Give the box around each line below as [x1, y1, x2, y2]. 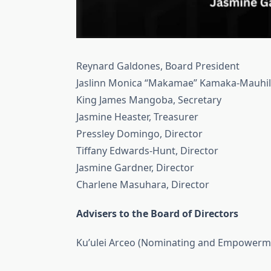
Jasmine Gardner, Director [76, 161, 194, 175]
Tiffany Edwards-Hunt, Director [76, 144, 218, 158]
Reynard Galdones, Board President [76, 59, 240, 73]
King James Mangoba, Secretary [76, 93, 221, 107]
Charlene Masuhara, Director [76, 178, 209, 192]
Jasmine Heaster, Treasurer [76, 110, 198, 124]
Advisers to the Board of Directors [76, 207, 238, 221]
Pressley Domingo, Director [76, 127, 203, 141]
